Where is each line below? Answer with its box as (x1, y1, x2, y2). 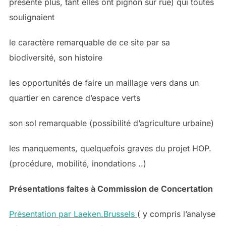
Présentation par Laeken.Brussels (9, 209, 137, 219)
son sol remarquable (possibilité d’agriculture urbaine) (9, 118, 214, 129)
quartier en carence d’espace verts (9, 93, 140, 103)
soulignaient (9, 12, 54, 23)
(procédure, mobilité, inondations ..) (9, 158, 146, 169)
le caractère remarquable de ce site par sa (9, 37, 170, 48)
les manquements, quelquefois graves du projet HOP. (9, 143, 211, 154)
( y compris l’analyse (137, 209, 215, 219)
